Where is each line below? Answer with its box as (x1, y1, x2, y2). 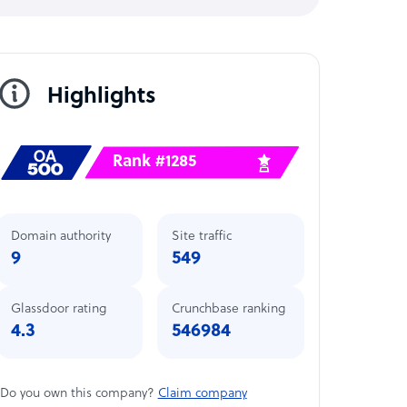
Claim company (157, 386, 247, 401)
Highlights (46, 84, 156, 109)
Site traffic (172, 229, 233, 243)
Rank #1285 (113, 152, 197, 172)
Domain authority (10, 229, 111, 243)
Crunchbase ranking (172, 302, 286, 316)
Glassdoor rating (10, 302, 106, 316)
